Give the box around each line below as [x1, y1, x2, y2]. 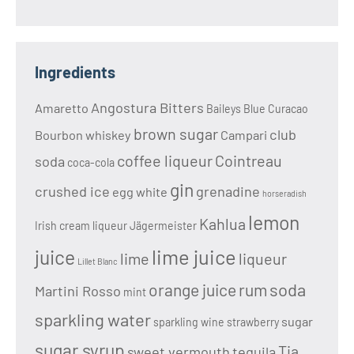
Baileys [206, 101, 241, 115]
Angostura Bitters [91, 98, 204, 116]
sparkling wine [153, 314, 224, 329]
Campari [220, 126, 267, 142]
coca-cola [67, 155, 115, 169]
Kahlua [199, 213, 246, 233]
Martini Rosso [35, 281, 121, 299]
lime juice [152, 243, 236, 269]
